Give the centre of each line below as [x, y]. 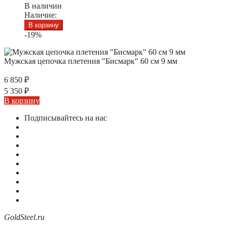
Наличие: [41, 15]
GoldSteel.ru [24, 217]
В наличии [43, 6]
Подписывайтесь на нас [66, 118]
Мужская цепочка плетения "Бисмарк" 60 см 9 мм [91, 61]
